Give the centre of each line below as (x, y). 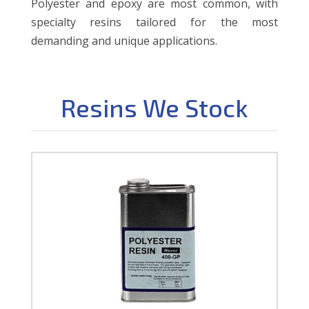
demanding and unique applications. (124, 40)
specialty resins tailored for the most (154, 22)
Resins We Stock (154, 107)
